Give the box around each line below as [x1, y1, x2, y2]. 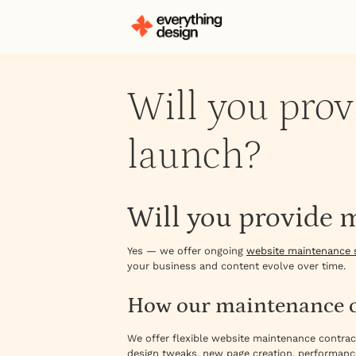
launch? [127, 133, 261, 180]
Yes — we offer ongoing [127, 244, 246, 257]
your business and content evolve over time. [127, 259, 346, 272]
